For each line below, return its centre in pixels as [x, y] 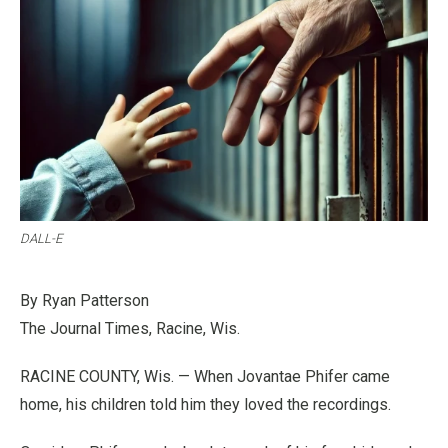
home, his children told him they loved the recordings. [205, 404]
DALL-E [41, 238]
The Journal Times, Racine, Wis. [130, 328]
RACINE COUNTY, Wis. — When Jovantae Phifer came [205, 376]
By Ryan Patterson [84, 300]
